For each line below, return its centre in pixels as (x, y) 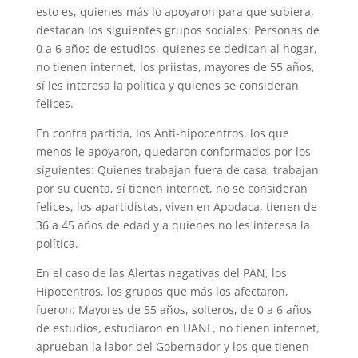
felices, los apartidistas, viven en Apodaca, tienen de (176, 207)
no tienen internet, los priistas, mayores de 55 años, (175, 67)
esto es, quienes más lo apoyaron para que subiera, (175, 12)
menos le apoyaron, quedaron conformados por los (173, 151)
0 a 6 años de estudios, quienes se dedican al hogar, (176, 48)
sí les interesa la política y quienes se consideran (167, 85)
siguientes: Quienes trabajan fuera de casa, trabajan (177, 170)
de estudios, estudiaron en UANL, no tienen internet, (177, 328)
